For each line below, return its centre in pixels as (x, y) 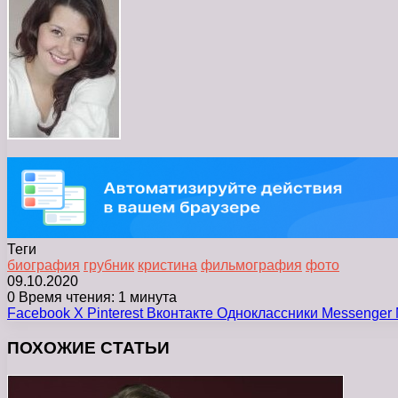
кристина (167, 266)
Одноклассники (267, 314)
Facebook (39, 314)
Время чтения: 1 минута (96, 298)
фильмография (251, 266)
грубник (109, 266)
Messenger (357, 314)
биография (44, 266)
